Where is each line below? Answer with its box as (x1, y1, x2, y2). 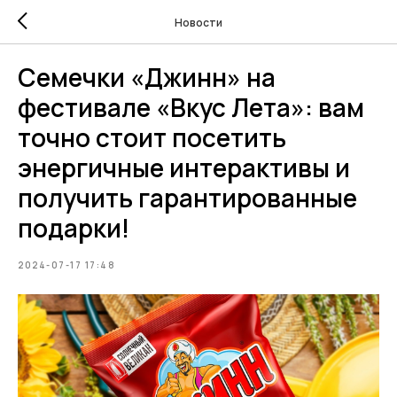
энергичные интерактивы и (18, 151, 350, 184)
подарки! (18, 211, 129, 245)
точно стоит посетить (18, 121, 286, 154)
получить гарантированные (18, 181, 357, 214)
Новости (175, 14, 222, 30)
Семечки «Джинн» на (18, 60, 276, 94)
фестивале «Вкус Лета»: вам (18, 90, 364, 124)
